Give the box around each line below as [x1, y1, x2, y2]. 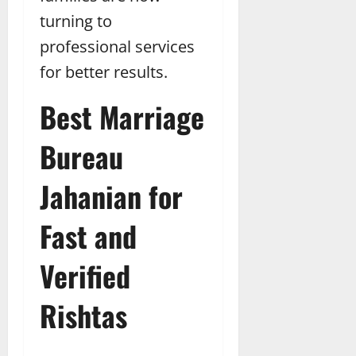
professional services [40, 36, 195, 58]
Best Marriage [40, 95, 204, 138]
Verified [40, 254, 130, 297]
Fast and [40, 215, 137, 257]
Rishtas [40, 294, 127, 337]
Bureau [40, 135, 123, 178]
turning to [40, 10, 112, 33]
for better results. [40, 61, 168, 83]
